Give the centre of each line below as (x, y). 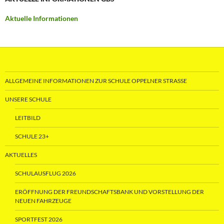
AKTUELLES (21, 155)
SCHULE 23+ (32, 136)
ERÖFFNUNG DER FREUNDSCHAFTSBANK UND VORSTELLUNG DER (109, 192)
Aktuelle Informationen (41, 18)
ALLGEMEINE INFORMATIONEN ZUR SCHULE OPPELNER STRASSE (94, 81)
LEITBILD (28, 118)
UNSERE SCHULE (28, 99)
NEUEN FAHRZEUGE (43, 201)
